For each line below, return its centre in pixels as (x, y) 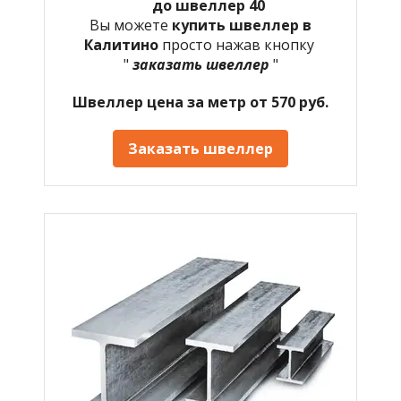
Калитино (123, 44)
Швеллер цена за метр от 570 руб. (200, 102)
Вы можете (131, 25)
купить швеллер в (242, 25)
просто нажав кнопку (239, 44)
